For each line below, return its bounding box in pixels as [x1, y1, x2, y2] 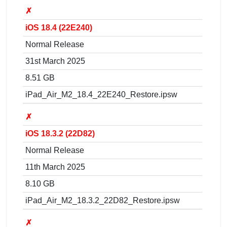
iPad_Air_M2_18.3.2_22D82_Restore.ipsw [25, 196, 180, 205]
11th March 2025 [25, 162, 85, 171]
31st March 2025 [25, 56, 85, 65]
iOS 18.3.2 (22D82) [25, 129, 95, 138]
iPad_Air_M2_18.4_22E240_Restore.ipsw [25, 90, 177, 99]
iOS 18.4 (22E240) [25, 23, 92, 32]
